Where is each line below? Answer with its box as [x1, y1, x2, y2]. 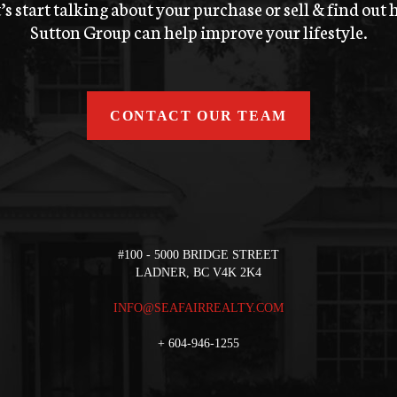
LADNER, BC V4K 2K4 [136, 265, 261, 279]
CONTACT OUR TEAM [110, 107, 287, 123]
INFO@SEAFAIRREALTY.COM [113, 300, 284, 315]
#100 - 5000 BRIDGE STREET [118, 247, 279, 261]
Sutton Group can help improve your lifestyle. [29, 18, 368, 43]
